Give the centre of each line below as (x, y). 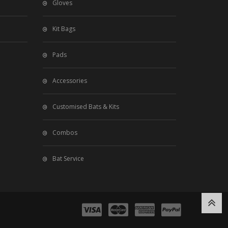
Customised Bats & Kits (85, 107)
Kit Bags (64, 29)
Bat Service (68, 159)
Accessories (69, 81)
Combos (65, 133)
